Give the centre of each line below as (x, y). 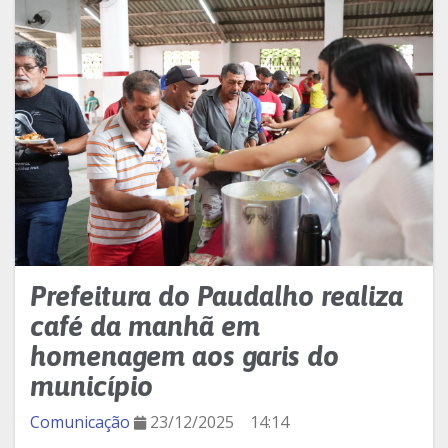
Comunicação (80, 422)
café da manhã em (145, 326)
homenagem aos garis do (184, 356)
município (91, 386)
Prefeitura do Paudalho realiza (216, 296)
